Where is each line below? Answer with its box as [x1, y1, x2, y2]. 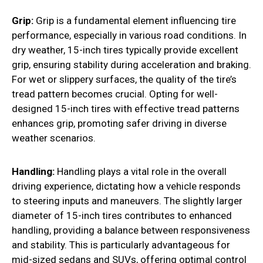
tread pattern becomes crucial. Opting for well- [12, 88, 218, 100]
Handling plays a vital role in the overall [57, 166, 227, 178]
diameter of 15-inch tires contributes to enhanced [12, 210, 232, 222]
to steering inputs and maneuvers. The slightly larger [12, 195, 242, 207]
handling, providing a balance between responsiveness [12, 224, 250, 237]
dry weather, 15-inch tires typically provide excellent [12, 44, 238, 56]
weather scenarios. [12, 132, 96, 144]
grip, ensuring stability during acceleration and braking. [12, 59, 251, 71]
